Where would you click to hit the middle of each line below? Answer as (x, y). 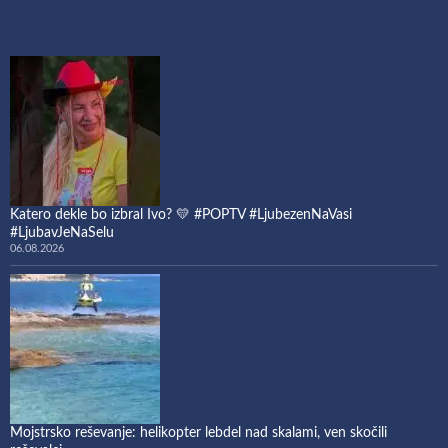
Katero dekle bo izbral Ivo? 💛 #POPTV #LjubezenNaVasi (181, 214)
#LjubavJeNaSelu (62, 232)
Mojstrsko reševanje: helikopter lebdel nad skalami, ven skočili (198, 432)
